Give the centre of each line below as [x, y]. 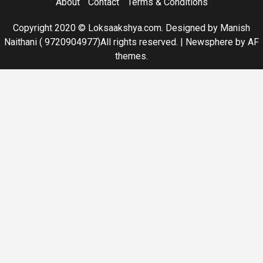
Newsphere [209, 42]
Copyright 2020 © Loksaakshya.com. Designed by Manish [131, 28]
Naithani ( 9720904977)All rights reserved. [92, 42]
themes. [131, 56]
